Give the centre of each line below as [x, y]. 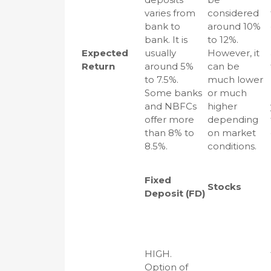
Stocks [224, 187]
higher [222, 106]
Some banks [173, 93]
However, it [233, 53]
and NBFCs [171, 106]
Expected [105, 53]
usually [160, 53]
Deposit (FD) [175, 193]
